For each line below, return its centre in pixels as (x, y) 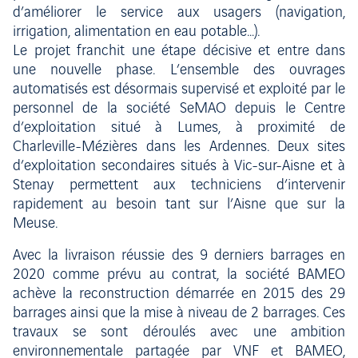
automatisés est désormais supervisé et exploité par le (179, 89)
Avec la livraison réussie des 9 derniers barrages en (179, 256)
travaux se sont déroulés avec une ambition (179, 332)
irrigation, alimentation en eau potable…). (136, 32)
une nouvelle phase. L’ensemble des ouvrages (179, 70)
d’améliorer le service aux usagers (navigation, (179, 13)
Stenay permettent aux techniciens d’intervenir (179, 185)
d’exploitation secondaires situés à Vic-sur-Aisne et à (179, 166)
